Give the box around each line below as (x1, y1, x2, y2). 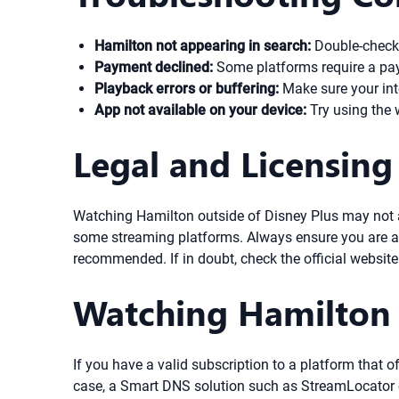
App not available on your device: (94, 102, 306, 118)
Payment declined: (94, 59, 213, 76)
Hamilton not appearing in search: (94, 37, 311, 54)
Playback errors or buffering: (94, 80, 279, 97)
